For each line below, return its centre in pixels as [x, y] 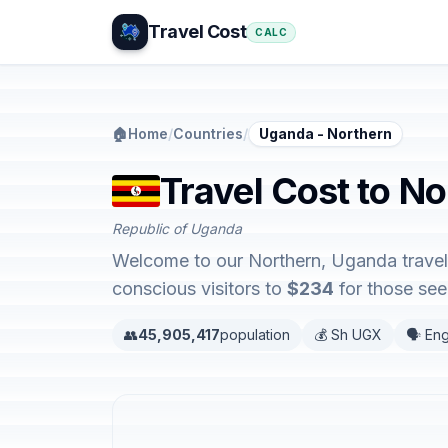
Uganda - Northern [325, 133]
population [255, 334]
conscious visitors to [199, 288]
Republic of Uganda [177, 228]
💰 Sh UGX [348, 334]
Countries [208, 133]
